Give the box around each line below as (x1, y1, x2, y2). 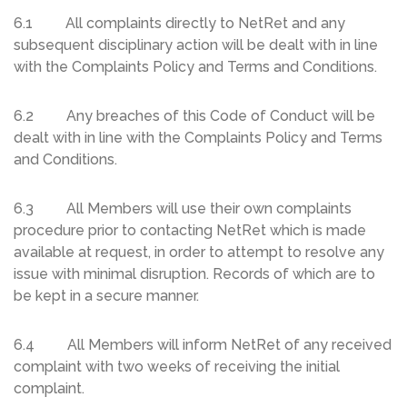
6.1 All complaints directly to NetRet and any (14, 15, 345, 33)
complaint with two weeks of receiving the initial (14, 358, 340, 376)
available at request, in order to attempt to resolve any (14, 243, 384, 262)
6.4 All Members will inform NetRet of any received (14, 336, 392, 354)
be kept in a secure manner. (14, 287, 199, 305)
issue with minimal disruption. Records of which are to (14, 265, 375, 283)
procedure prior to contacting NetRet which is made (14, 222, 366, 240)
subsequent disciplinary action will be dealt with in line (14, 36, 378, 55)
